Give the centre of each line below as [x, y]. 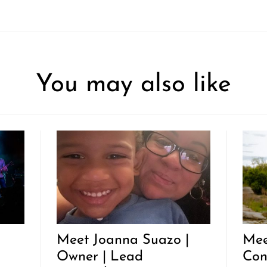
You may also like [133, 85]
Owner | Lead [100, 257]
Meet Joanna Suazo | [123, 240]
